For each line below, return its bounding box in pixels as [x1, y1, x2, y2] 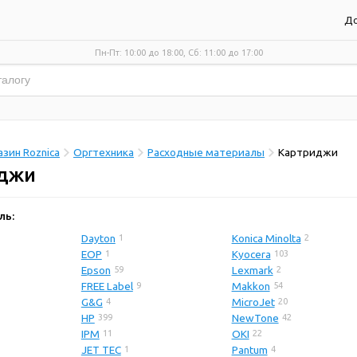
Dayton [80, 232, 116, 245]
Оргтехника [73, 146, 134, 159]
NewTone [231, 312, 279, 325]
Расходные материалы [147, 146, 265, 159]
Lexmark [231, 264, 273, 277]
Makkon [231, 280, 270, 293]
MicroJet [231, 296, 275, 309]
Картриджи [278, 146, 338, 159]
